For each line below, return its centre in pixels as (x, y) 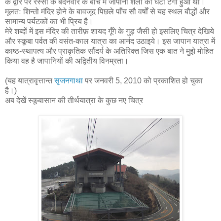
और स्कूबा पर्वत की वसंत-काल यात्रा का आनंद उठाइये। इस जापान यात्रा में (110, 41)
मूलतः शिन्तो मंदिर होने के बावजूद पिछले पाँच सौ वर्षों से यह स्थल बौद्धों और (107, 11)
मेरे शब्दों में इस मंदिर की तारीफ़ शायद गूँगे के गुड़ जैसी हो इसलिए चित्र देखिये (110, 31)
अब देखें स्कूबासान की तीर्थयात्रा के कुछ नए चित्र (74, 100)
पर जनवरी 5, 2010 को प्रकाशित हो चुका (143, 80)
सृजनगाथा (69, 80)
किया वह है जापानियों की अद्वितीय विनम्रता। (67, 61)
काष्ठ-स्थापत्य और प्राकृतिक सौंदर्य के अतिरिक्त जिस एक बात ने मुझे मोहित (109, 51)
